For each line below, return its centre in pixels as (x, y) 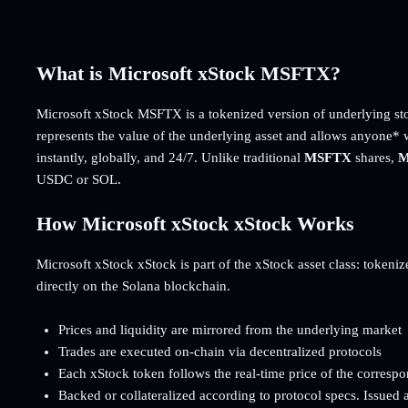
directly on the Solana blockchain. (133, 286)
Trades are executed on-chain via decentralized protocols (220, 351)
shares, (375, 157)
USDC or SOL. (79, 179)
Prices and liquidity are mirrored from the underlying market (230, 329)
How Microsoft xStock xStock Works (195, 223)
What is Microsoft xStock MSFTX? (189, 73)
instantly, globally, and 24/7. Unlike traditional (170, 157)
